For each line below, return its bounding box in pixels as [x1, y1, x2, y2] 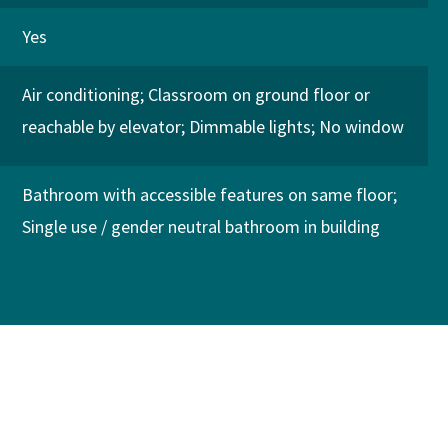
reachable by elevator [21, 115, 181, 138]
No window [318, 115, 404, 138]
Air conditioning [21, 83, 140, 106]
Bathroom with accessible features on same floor [21, 183, 393, 206]
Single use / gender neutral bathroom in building [21, 215, 380, 238]
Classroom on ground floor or [147, 83, 370, 106]
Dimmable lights [188, 115, 311, 138]
